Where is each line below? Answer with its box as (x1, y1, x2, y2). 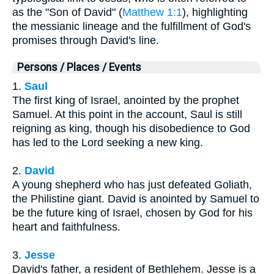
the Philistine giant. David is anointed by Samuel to (12, 193, 259, 206)
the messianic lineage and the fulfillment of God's (12, 20, 251, 33)
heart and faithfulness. (12, 221, 120, 234)
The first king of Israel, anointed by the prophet (12, 94, 239, 107)
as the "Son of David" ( (12, 6, 122, 19)
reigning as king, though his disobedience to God (12, 122, 250, 135)
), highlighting (182, 6, 248, 19)
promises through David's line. (12, 34, 159, 47)
